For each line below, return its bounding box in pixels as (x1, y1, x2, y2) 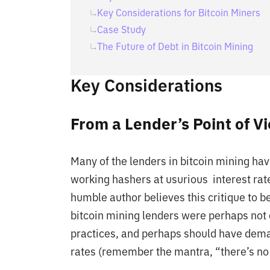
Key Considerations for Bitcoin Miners (97, 6, 260, 19)
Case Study (97, 23, 146, 36)
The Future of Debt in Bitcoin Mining (97, 40, 253, 52)
